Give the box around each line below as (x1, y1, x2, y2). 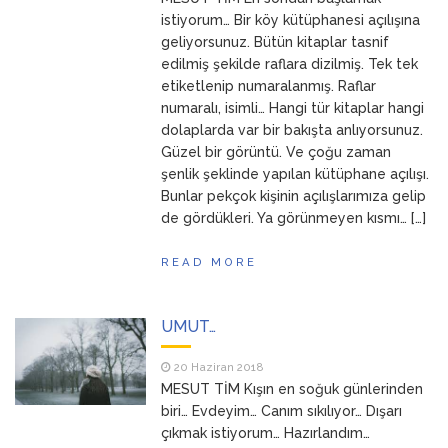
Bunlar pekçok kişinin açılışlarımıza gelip (161, 188, 427, 204)
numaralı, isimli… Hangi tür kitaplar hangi (161, 100, 425, 116)
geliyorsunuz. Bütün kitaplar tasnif (161, 34, 390, 50)
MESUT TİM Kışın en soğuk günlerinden (161, 381, 424, 397)
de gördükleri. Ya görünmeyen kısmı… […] (161, 210, 427, 226)
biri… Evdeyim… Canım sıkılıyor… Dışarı (161, 403, 403, 419)
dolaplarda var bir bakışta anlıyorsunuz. (161, 122, 424, 138)
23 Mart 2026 (45, 10, 120, 24)
